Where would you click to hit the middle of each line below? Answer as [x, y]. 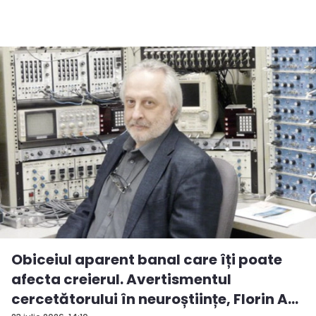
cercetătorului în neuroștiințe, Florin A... [155, 299]
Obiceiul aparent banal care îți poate [147, 259]
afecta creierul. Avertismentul [121, 279]
